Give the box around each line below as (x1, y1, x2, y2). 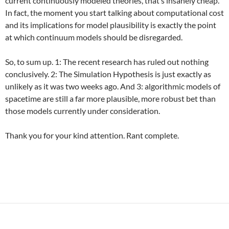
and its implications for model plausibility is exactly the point (5, 20, 216, 30)
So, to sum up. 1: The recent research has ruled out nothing (5, 57, 209, 66)
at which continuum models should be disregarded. (5, 32, 182, 42)
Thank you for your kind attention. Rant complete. (5, 130, 179, 140)
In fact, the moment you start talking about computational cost (5, 8, 224, 17)
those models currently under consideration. (5, 106, 160, 116)
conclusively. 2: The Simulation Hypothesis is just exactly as (5, 69, 211, 79)
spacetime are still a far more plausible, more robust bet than (5, 94, 216, 103)
